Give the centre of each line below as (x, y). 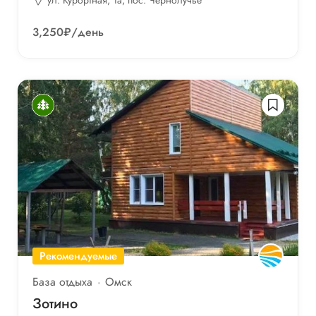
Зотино (55, 303)
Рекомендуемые (78, 256)
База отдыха (62, 281)
